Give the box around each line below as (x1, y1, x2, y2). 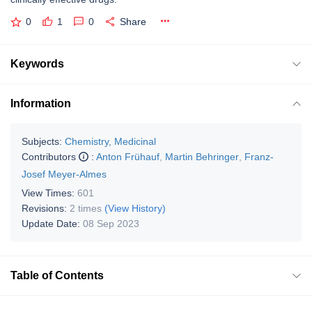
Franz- (244, 150, 274, 162)
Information (10, 97, 71, 109)
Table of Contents (10, 269, 104, 281)
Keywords (10, 57, 64, 70)
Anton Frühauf (96, 150, 159, 162)
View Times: (22, 187, 77, 198)
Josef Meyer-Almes (22, 168, 107, 180)
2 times (70, 202, 102, 214)
